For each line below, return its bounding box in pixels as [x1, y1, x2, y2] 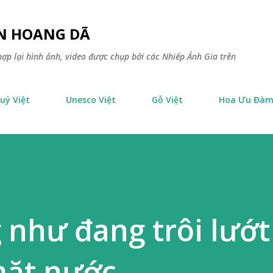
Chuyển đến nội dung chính [58, 7, 215, 23]
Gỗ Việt [152, 94, 183, 105]
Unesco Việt [66, 94, 116, 105]
